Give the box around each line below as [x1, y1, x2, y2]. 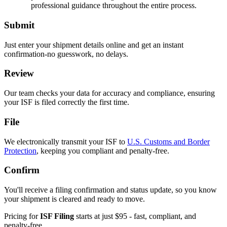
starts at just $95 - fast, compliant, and [74, 212, 196, 221]
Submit [4, 20, 34, 31]
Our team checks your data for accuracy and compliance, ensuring [4, 89, 215, 98]
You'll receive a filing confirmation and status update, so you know [4, 185, 217, 195]
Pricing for [4, 212, 38, 221]
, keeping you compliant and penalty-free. [36, 146, 169, 155]
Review [4, 68, 34, 79]
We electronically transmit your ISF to [4, 137, 127, 146]
